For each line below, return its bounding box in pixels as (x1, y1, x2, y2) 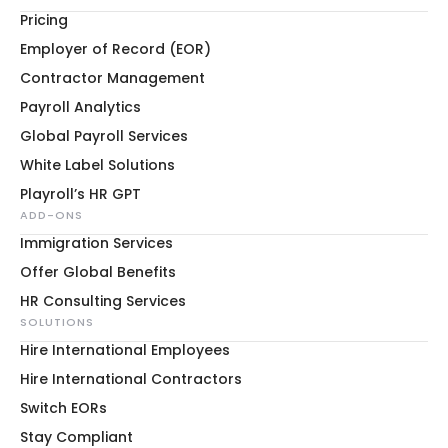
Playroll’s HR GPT (20, 184, 141, 204)
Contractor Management (20, 68, 205, 88)
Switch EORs (20, 398, 107, 418)
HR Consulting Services (20, 291, 186, 311)
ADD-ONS (20, 207, 83, 223)
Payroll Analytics (20, 97, 141, 117)
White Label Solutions (20, 155, 175, 175)
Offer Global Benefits (20, 262, 176, 282)
